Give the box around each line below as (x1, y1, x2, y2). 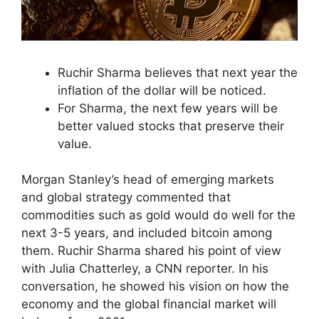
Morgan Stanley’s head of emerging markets (21, 172, 274, 187)
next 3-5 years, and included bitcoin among (21, 226, 272, 241)
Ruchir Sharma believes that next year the (58, 65, 298, 80)
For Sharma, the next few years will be (58, 100, 278, 115)
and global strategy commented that (21, 190, 231, 205)
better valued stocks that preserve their (58, 118, 284, 133)
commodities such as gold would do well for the (21, 208, 296, 223)
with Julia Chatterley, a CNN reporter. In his (21, 261, 268, 276)
